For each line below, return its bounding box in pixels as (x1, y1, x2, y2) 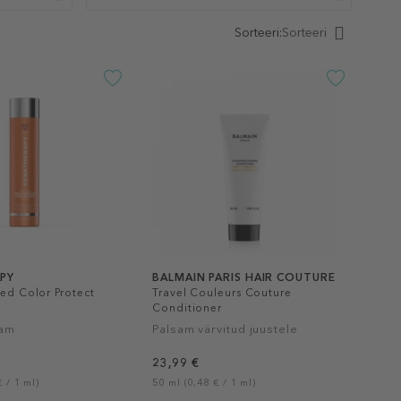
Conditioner (152, 301, 223, 314)
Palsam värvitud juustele (152, 321, 298, 336)
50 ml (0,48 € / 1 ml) (152, 376, 257, 388)
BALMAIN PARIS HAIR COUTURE (152, 270, 336, 284)
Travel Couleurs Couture (152, 286, 292, 299)
